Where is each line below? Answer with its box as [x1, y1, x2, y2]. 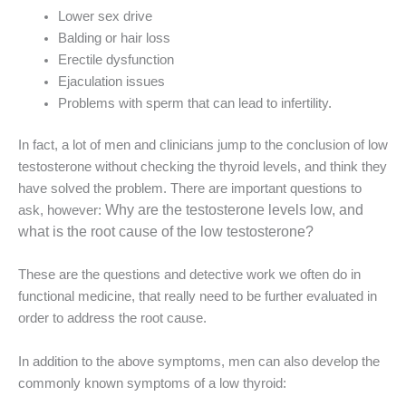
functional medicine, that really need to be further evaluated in [18, 289, 377, 304]
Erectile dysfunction [57, 52, 174, 67]
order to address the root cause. [18, 311, 207, 326]
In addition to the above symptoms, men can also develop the [18, 353, 380, 369]
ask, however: [18, 202, 105, 217]
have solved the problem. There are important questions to [18, 180, 362, 196]
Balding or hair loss [57, 30, 170, 45]
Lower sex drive [57, 8, 152, 24]
